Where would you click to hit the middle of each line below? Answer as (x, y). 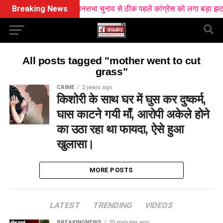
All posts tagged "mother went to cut (111, 60)
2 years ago (97, 87)
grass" (111, 71)
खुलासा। (75, 144)
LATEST (65, 205)
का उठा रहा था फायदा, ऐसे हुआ (120, 129)
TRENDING (112, 205)
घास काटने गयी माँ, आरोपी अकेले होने (133, 114)
